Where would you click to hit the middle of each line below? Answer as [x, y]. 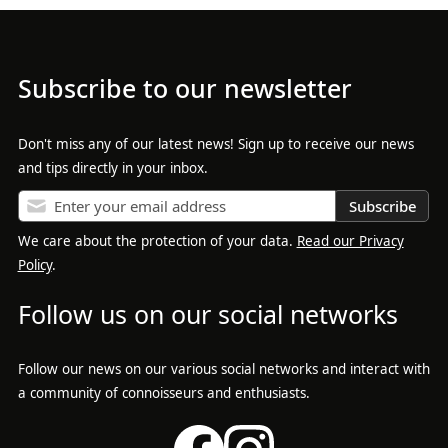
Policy [34, 265]
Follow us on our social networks [207, 314]
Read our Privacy [350, 241]
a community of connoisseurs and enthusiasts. [163, 393]
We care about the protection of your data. [157, 241]
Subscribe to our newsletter [184, 87]
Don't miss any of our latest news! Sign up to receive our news [215, 143]
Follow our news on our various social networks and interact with [223, 369]
